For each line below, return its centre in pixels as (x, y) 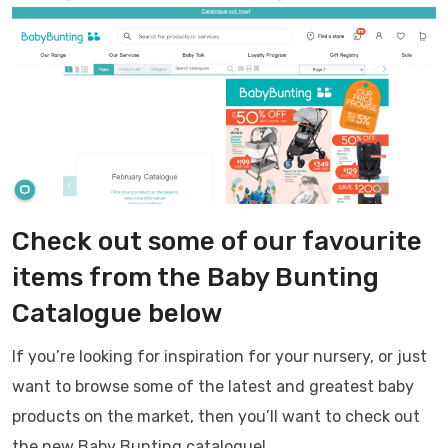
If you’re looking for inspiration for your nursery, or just (219, 357)
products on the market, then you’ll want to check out (216, 417)
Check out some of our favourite (217, 242)
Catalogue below (117, 314)
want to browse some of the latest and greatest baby (213, 387)
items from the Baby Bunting (195, 278)
